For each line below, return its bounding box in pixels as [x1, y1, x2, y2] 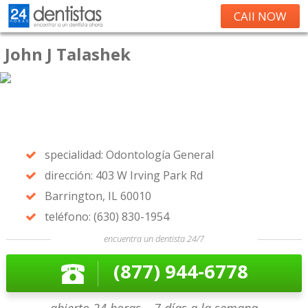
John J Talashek [5, 43, 131, 65]
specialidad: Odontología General [44, 147, 214, 162]
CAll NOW [234, 8, 287, 24]
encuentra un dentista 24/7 [104, 232, 204, 245]
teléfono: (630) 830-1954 [44, 209, 169, 224]
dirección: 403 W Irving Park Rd [44, 168, 203, 183]
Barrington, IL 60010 [44, 188, 151, 203]
